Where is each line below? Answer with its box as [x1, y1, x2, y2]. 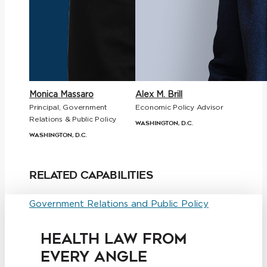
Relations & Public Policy [29, 115, 117, 123]
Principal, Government [29, 103, 107, 111]
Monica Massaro [29, 89, 94, 98]
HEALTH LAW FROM [41, 229, 187, 247]
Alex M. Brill [135, 89, 183, 98]
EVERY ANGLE [41, 247, 147, 265]
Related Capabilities [29, 169, 153, 181]
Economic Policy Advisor [135, 103, 223, 111]
